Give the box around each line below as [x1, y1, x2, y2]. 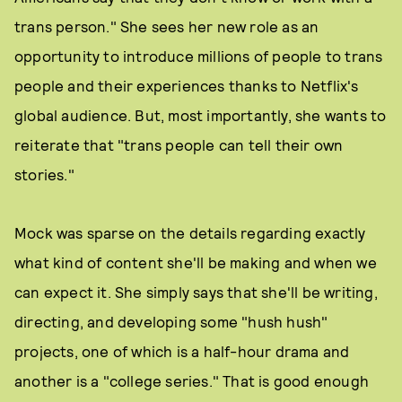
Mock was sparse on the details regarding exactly [14, 223, 366, 241]
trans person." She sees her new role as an [14, 17, 319, 35]
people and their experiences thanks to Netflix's [14, 76, 359, 94]
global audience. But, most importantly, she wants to [14, 106, 387, 124]
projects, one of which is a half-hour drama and [14, 342, 350, 360]
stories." [14, 165, 74, 183]
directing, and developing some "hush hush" [14, 312, 328, 330]
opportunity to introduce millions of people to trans [14, 47, 383, 65]
